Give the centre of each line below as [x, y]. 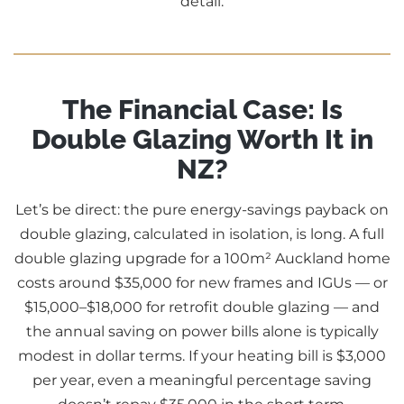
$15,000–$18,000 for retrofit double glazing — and [202, 307]
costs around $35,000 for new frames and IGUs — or [202, 282]
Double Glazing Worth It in [202, 139]
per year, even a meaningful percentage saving [202, 380]
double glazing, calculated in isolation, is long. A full [202, 234]
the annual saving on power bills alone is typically [202, 331]
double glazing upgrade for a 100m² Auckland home [202, 258]
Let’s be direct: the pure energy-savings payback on [202, 209]
